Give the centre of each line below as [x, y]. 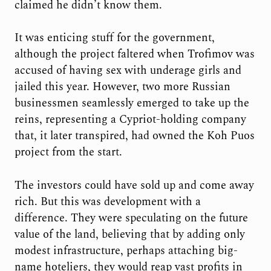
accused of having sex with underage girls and [128, 71]
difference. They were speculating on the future [131, 218]
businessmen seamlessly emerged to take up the [132, 103]
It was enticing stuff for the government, [114, 38]
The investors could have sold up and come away [134, 185]
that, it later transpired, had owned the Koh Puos [134, 136]
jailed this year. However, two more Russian [122, 87]
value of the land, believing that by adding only [129, 234]
